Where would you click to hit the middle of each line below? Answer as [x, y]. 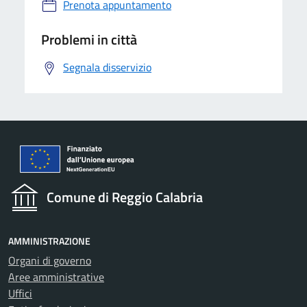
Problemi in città [89, 40]
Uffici [20, 294]
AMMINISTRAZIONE [49, 241]
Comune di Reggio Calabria [125, 197]
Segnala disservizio [107, 67]
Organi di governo [50, 261]
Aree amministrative [56, 277]
